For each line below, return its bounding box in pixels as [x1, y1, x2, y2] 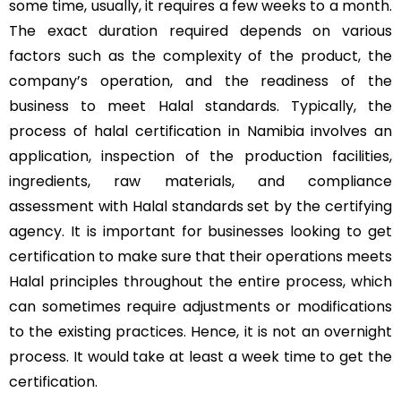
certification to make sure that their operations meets [9, 246, 392, 267]
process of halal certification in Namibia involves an [9, 121, 392, 141]
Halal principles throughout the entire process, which [9, 271, 392, 292]
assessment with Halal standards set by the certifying [9, 196, 392, 217]
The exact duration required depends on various [9, 21, 392, 41]
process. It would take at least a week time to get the [9, 346, 392, 367]
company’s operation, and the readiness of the [9, 71, 392, 91]
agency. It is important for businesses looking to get [9, 221, 392, 242]
